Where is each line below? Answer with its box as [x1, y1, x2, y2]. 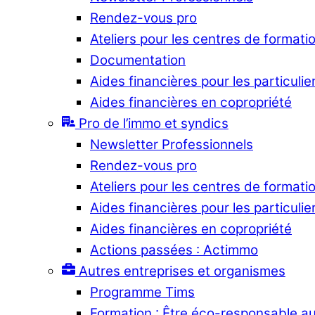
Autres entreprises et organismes [75, 262, 285, 279]
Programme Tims [90, 283, 195, 300]
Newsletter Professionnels [90, 136, 253, 153]
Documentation [90, 51, 186, 68]
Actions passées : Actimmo [90, 241, 258, 258]
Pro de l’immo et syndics [75, 115, 229, 131]
